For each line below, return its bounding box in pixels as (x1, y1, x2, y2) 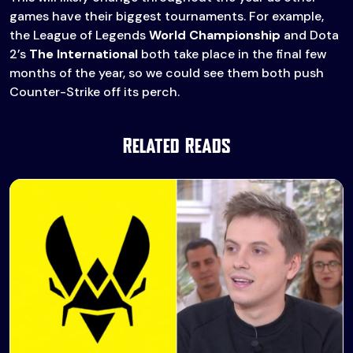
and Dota (281, 27, 339, 44)
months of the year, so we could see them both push (9, 65, 324, 82)
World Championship (149, 27, 281, 44)
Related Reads (122, 138, 231, 157)
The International (29, 46, 138, 63)
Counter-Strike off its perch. (9, 84, 180, 101)
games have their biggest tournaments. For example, (9, 8, 324, 25)
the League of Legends (9, 27, 149, 44)
